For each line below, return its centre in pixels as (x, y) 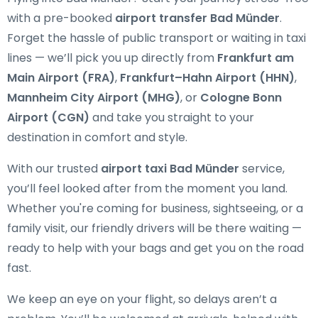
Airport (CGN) (48, 117)
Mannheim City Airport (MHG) (94, 98)
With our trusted (54, 169)
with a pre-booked (61, 18)
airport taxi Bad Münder (170, 169)
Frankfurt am (256, 58)
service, (262, 169)
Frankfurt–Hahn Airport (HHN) (207, 78)
